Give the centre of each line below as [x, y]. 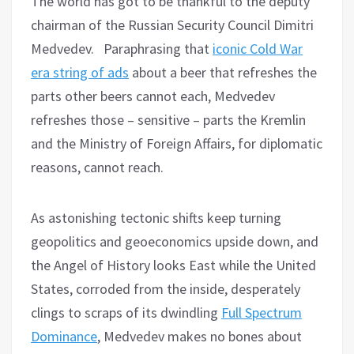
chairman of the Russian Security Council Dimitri [172, 24]
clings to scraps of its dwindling [126, 312]
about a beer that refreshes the [223, 72]
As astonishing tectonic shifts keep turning [156, 217]
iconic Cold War [258, 48]
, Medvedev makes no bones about [200, 336]
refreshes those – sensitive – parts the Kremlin [168, 119]
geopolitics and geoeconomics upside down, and [175, 241]
